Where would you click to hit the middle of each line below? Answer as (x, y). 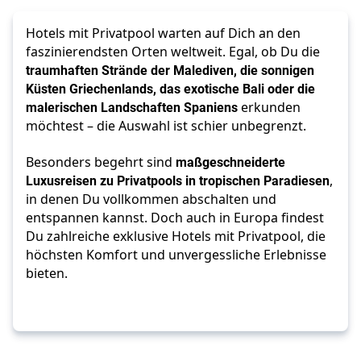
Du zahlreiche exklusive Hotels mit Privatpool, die (176, 236)
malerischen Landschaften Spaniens (132, 107)
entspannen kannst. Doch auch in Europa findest (175, 218)
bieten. (47, 273)
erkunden (269, 107)
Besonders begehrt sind (101, 162)
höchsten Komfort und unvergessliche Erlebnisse (176, 255)
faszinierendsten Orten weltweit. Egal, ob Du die (173, 52)
